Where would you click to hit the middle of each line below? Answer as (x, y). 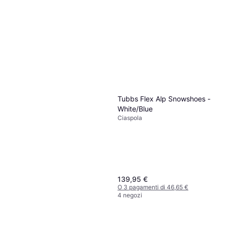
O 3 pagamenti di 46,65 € (153, 187)
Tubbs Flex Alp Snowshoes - (164, 99)
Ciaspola (130, 118)
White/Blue (135, 109)
